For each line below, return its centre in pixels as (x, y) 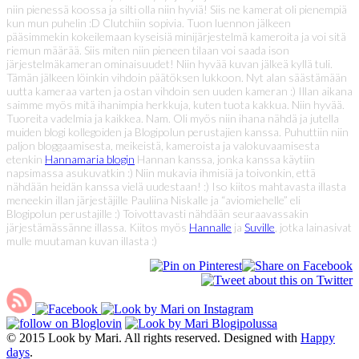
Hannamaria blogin (90, 159)
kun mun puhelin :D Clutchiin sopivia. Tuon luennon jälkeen (149, 22)
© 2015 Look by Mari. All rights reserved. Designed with (153, 337)
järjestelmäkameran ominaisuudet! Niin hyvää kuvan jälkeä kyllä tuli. (169, 63)
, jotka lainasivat (313, 227)
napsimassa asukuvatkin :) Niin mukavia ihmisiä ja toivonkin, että (161, 172)
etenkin (26, 159)
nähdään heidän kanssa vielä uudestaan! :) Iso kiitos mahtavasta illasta (176, 186)
